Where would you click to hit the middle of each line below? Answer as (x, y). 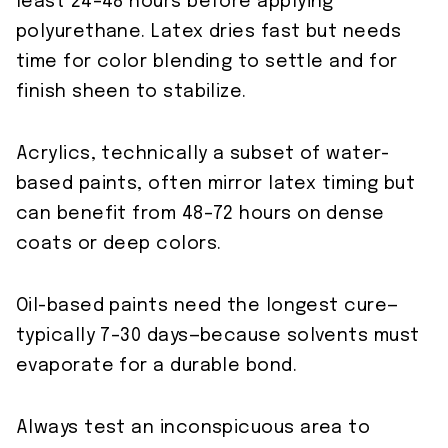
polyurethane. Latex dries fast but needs (209, 32)
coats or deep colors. (119, 244)
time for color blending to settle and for (207, 62)
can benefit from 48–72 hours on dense (200, 214)
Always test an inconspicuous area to (193, 428)
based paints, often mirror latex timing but (216, 184)
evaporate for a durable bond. (157, 366)
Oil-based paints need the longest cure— (207, 306)
